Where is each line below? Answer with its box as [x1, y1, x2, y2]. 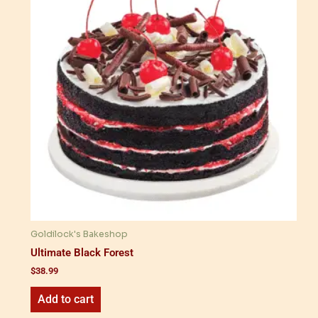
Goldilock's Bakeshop [31, 229, 128, 241]
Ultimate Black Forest [31, 246, 133, 260]
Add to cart [38, 292, 94, 307]
